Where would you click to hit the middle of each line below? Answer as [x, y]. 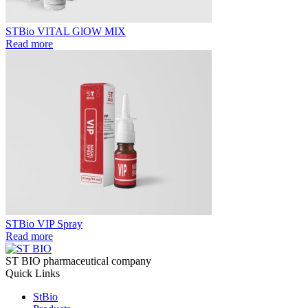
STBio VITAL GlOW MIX [66, 31]
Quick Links [33, 273]
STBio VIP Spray [44, 223]
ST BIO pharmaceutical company [78, 261]
